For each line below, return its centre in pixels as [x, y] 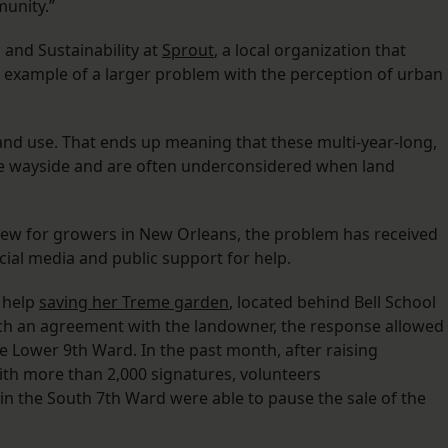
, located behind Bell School [332, 302]
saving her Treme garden [134, 302]
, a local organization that [310, 50]
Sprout [188, 50]
